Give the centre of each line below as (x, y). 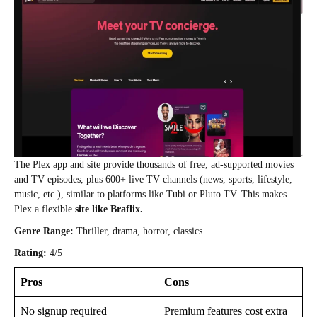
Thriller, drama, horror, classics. (139, 231)
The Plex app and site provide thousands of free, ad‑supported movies (154, 164)
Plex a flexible (45, 209)
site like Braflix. (109, 209)
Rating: (30, 253)
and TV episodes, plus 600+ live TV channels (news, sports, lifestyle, (153, 179)
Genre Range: (44, 231)
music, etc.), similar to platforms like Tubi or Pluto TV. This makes (150, 194)
